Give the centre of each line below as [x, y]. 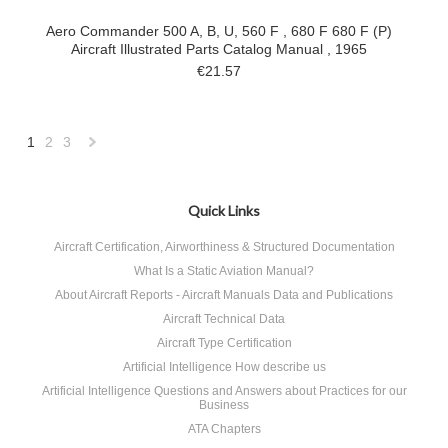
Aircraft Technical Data [224, 319]
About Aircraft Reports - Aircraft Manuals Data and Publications [224, 295]
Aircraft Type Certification [224, 343]
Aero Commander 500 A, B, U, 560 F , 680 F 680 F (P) [219, 31]
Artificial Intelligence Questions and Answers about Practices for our [224, 391]
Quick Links [224, 210]
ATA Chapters [224, 429]
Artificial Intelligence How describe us [224, 367]
